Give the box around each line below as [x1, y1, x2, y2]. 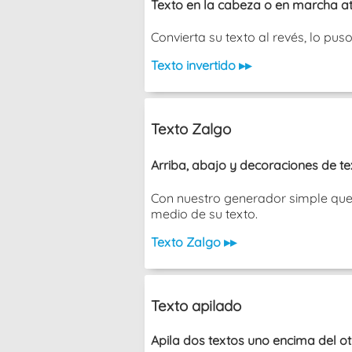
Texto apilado [151, 296, 241, 316]
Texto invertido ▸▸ [151, 57, 251, 74]
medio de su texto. [151, 206, 258, 222]
